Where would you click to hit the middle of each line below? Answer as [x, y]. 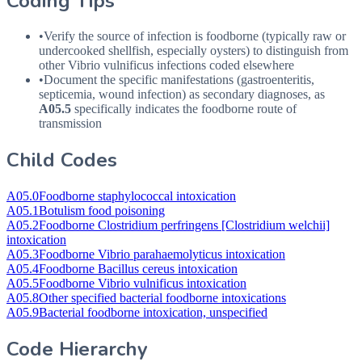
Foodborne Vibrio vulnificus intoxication [143, 284]
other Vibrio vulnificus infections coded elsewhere [166, 65]
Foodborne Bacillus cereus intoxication [138, 269]
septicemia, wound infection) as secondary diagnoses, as [182, 95]
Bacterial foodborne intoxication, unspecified [153, 313]
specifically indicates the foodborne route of [184, 109]
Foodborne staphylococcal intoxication [137, 196]
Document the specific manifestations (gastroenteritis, [179, 80]
